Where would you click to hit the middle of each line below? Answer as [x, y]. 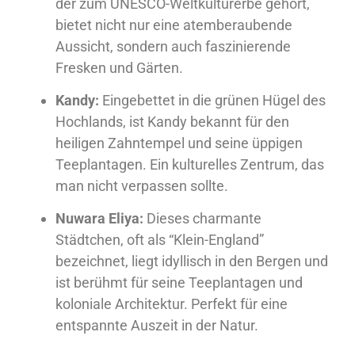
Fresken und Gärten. [119, 67]
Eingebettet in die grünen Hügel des [212, 101]
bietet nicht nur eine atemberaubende [174, 25]
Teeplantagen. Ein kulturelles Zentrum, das [190, 165]
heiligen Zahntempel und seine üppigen [179, 143]
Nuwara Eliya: [99, 219]
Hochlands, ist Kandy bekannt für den [172, 122]
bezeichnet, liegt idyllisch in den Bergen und [192, 261]
